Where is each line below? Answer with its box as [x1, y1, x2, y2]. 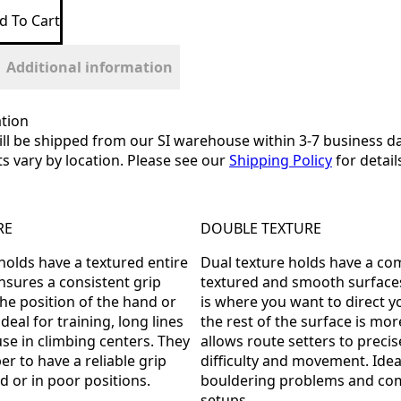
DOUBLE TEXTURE [200, 218, 321, 238]
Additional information [6, 57, 173, 77]
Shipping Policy [229, 150, 332, 170]
